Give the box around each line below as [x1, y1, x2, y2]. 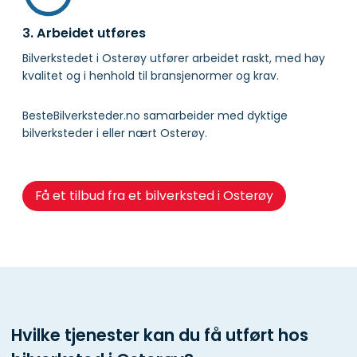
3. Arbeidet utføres [22, 24, 146, 43]
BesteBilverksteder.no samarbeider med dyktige [22, 108, 288, 124]
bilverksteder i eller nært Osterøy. [22, 125, 207, 142]
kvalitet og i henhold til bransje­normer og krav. [22, 68, 279, 84]
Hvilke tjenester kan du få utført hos [11, 323, 308, 347]
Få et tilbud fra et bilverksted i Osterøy [34, 186, 273, 206]
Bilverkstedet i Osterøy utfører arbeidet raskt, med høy [22, 50, 325, 67]
